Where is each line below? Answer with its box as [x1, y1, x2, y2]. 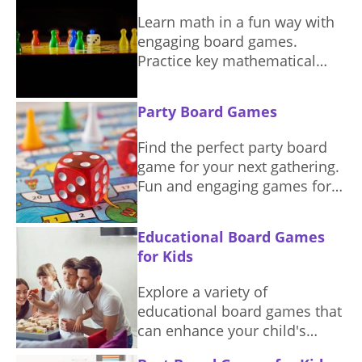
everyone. [137, 196, 204, 215]
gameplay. [137, 90, 208, 109]
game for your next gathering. [137, 157, 339, 176]
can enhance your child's [137, 321, 306, 340]
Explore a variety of [137, 282, 267, 301]
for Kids [137, 246, 193, 266]
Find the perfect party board [137, 137, 327, 157]
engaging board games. [137, 32, 297, 51]
